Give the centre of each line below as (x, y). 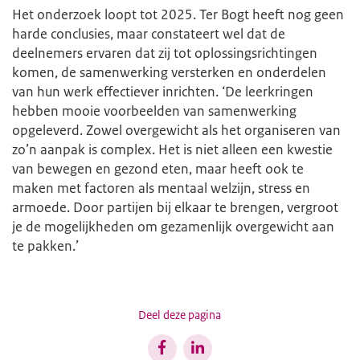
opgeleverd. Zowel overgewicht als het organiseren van (176, 130)
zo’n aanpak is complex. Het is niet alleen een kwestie (172, 149)
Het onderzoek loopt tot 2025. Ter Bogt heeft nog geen (178, 14)
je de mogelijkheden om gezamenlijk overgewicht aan (173, 226)
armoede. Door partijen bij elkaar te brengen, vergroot (175, 207)
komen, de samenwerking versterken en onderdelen (169, 72)
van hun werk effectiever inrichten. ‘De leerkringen (163, 91)
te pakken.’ (45, 245)
